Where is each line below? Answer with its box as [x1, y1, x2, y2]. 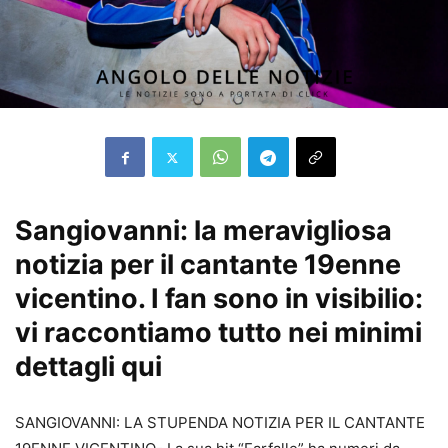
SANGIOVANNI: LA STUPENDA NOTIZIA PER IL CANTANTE [15, 413, 425, 433]
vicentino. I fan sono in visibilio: [15, 282, 423, 316]
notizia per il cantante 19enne [15, 248, 401, 282]
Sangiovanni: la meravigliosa [15, 214, 392, 248]
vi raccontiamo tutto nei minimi [15, 316, 422, 350]
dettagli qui [15, 350, 162, 384]
